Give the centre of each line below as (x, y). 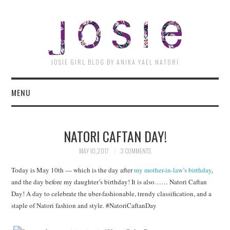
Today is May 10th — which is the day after (73, 170)
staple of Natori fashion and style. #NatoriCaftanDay (84, 206)
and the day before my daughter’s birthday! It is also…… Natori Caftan (109, 182)
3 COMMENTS (136, 151)
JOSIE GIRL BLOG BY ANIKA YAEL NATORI (115, 62)
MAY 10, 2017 (94, 151)
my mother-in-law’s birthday (173, 170)
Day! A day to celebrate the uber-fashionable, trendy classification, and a (112, 194)
